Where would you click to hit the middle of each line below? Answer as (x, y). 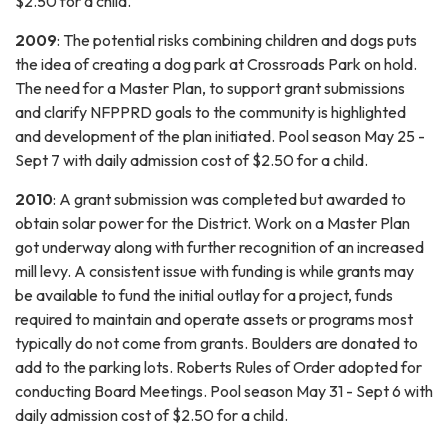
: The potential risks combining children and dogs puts (237, 39)
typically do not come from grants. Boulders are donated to (216, 342)
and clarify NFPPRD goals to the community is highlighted (210, 111)
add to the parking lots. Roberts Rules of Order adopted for (218, 366)
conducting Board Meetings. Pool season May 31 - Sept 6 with (224, 390)
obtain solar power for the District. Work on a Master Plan (212, 222)
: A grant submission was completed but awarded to (229, 198)
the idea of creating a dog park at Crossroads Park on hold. (217, 63)
